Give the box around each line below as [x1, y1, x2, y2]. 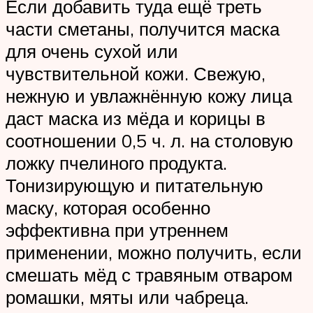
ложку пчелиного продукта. [6, 152, 227, 175]
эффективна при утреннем [6, 219, 228, 242]
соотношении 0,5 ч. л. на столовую [6, 129, 293, 152]
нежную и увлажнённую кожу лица [6, 85, 292, 108]
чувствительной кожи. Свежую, [6, 62, 265, 85]
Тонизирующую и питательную [6, 174, 263, 197]
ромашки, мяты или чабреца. [6, 286, 249, 309]
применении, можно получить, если [6, 241, 302, 264]
